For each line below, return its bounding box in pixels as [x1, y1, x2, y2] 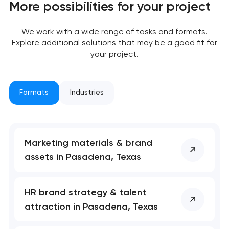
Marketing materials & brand [25, 137, 153, 149]
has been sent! [61, 169, 168, 188]
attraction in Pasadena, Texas [25, 200, 158, 212]
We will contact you [59, 192, 170, 207]
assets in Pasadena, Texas [25, 151, 142, 163]
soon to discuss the [60, 204, 169, 219]
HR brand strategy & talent [25, 186, 147, 198]
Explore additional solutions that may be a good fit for [12, 37, 217, 48]
